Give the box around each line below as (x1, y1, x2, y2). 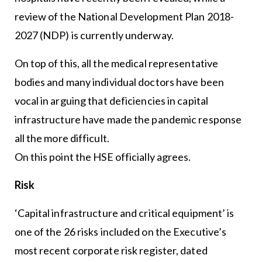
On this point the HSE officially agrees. (14, 150, 191, 163)
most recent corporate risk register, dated (14, 243, 208, 257)
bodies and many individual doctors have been (14, 75, 224, 88)
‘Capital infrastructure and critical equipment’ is (14, 206, 235, 219)
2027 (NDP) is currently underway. (14, 28, 174, 42)
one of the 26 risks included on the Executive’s (14, 225, 227, 238)
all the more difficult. (14, 131, 109, 144)
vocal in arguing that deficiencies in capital (14, 94, 209, 107)
